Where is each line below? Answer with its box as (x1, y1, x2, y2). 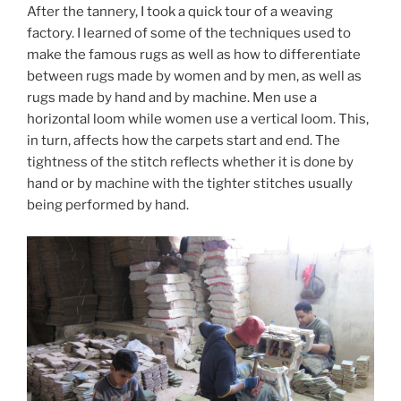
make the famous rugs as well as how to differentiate (27, 47, 361, 64)
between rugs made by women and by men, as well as (27, 68, 362, 85)
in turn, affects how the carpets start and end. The (27, 132, 340, 149)
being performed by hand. (27, 197, 189, 214)
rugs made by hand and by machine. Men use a (27, 90, 317, 107)
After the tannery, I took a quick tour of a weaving (27, 4, 333, 21)
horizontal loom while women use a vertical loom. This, (27, 111, 369, 128)
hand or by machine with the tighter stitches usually (27, 175, 353, 192)
